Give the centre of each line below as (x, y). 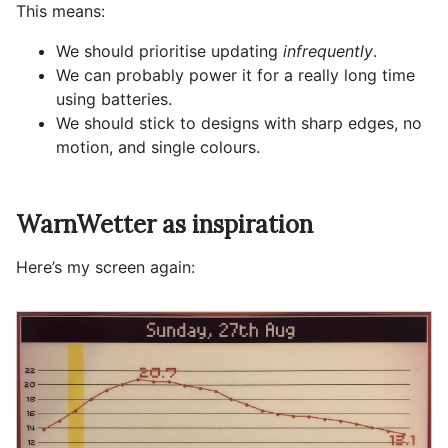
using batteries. (114, 99)
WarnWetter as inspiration (164, 224)
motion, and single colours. (158, 147)
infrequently (328, 51)
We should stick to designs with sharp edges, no (239, 123)
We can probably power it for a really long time (235, 75)
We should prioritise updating (169, 51)
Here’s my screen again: (105, 267)
